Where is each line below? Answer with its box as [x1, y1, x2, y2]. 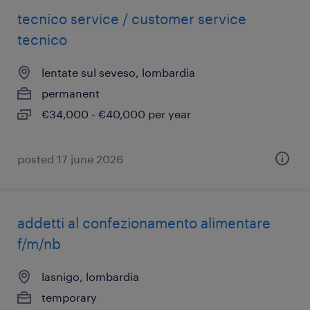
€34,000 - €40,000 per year [42, 107, 191, 120]
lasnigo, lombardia [42, 270, 139, 283]
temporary [42, 291, 97, 304]
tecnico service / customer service [17, 10, 246, 27]
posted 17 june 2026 [17, 152, 123, 165]
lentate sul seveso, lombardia [42, 66, 195, 79]
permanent [42, 86, 100, 100]
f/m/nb [17, 235, 61, 252]
